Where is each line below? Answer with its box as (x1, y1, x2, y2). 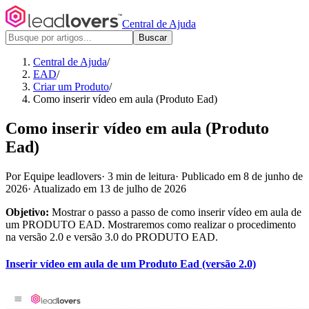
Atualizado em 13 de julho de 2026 (33, 182, 186, 195)
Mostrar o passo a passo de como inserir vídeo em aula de (49, 206, 301, 218)
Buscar (139, 32, 167, 43)
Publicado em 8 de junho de (181, 170, 303, 182)
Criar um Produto (33, 81, 109, 92)
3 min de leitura (108, 170, 175, 182)
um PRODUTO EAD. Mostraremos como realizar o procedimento (6, 218, 296, 230)
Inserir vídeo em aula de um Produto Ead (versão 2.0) (6, 258, 256, 270)
